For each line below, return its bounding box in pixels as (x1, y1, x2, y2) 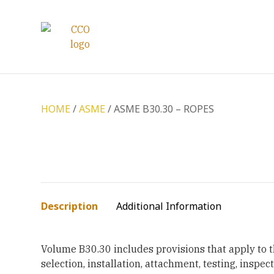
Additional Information (116, 199, 222, 213)
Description (41, 199, 98, 213)
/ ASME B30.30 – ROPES (105, 102, 215, 116)
